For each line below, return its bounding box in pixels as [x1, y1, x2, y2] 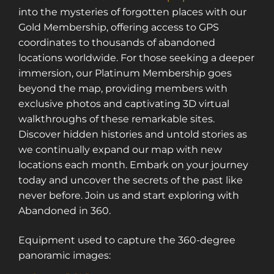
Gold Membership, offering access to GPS [18, 21, 219, 34]
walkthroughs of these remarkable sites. [18, 113, 215, 125]
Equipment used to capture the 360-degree [18, 234, 235, 246]
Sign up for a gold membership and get [40, 259, 234, 271]
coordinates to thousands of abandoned [18, 37, 215, 49]
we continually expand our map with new [18, 144, 222, 156]
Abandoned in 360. [18, 205, 111, 217]
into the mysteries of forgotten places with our [18, 6, 246, 18]
